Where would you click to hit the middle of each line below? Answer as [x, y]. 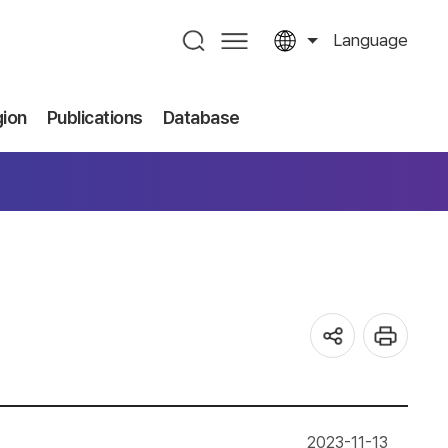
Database [201, 117]
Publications [94, 117]
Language [370, 40]
